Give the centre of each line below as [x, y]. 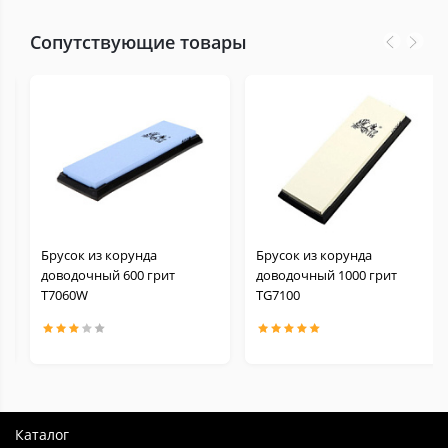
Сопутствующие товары [138, 42]
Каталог [42, 434]
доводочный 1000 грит [326, 275]
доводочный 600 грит [108, 275]
